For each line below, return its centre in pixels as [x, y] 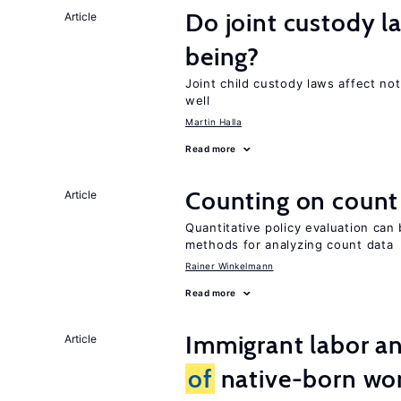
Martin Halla [213, 122]
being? [223, 56]
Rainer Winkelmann [230, 266]
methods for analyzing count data [290, 244]
